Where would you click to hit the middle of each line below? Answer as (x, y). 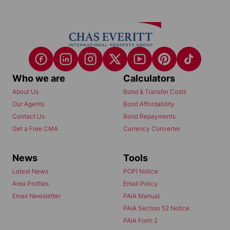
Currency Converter (152, 129)
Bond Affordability (149, 104)
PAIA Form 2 (140, 221)
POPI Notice (141, 171)
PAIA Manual (141, 196)
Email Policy (141, 184)
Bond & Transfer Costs (155, 92)
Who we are (39, 79)
